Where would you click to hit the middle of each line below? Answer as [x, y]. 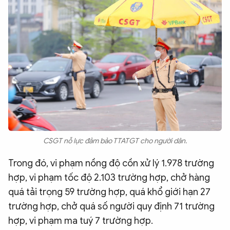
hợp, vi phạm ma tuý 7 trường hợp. [81, 221]
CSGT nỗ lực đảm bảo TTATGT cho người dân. [115, 141]
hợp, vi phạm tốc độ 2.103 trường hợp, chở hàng [109, 177]
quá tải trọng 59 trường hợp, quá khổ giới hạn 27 [109, 192]
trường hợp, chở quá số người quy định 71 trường [111, 206]
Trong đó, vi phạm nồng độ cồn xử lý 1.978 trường [111, 163]
